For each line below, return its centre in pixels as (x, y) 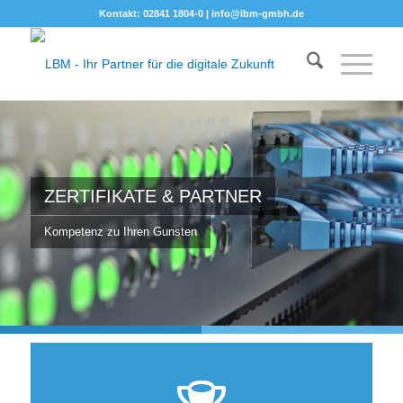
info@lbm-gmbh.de (257, 13)
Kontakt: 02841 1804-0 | (155, 13)
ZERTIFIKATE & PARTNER (152, 196)
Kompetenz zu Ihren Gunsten (120, 232)
